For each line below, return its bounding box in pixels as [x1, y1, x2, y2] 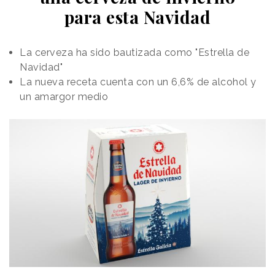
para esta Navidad [64, 5, 211, 28]
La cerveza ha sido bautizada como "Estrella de [20, 46, 249, 58]
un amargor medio [20, 90, 108, 103]
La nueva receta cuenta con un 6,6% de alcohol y [20, 76, 257, 88]
